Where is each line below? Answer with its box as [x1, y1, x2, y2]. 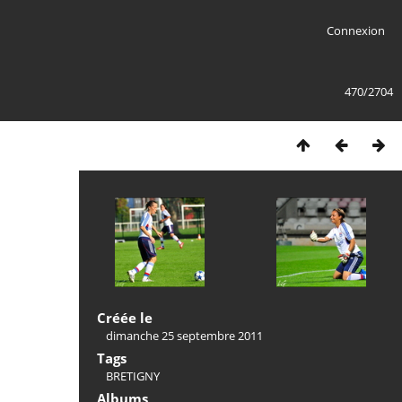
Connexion [326, 22, 385, 39]
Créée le [97, 309, 153, 327]
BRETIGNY [106, 368, 160, 384]
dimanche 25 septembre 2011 [106, 328, 263, 344]
